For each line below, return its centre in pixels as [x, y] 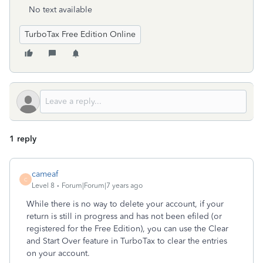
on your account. [58, 253]
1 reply [23, 139]
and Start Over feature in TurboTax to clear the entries [127, 241]
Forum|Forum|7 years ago [102, 186]
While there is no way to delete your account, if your [125, 204]
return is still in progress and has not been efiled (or [124, 216]
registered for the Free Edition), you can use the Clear [127, 229]
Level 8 [43, 186]
